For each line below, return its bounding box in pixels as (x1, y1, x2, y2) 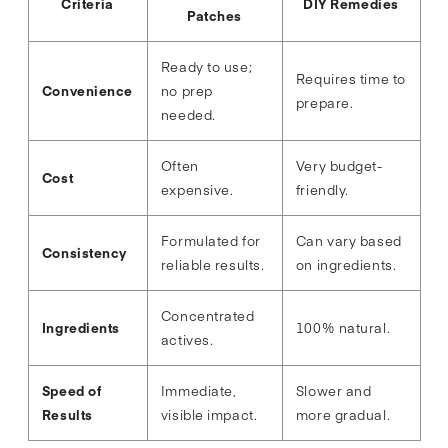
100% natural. (295, 318, 391, 338)
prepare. (295, 93, 354, 113)
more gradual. (295, 405, 391, 425)
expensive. (160, 180, 234, 200)
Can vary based (295, 231, 402, 251)
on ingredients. (295, 255, 397, 275)
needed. (160, 105, 216, 125)
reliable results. (160, 255, 265, 275)
